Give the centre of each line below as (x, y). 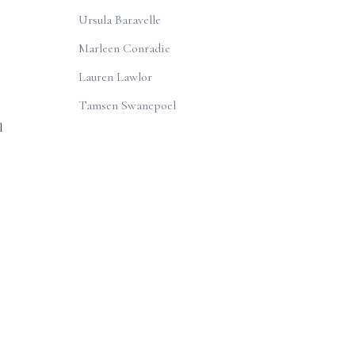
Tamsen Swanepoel (127, 105)
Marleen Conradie (124, 48)
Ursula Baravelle (119, 20)
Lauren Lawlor (115, 77)
